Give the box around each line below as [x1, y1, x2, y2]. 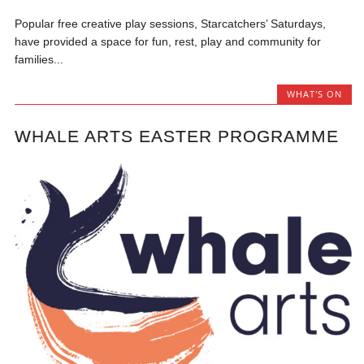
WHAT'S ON [286, 87, 342, 100]
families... [15, 52, 64, 66]
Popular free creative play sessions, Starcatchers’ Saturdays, [15, 16, 327, 30]
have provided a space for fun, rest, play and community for [15, 34, 322, 48]
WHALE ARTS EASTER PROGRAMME [15, 127, 340, 146]
